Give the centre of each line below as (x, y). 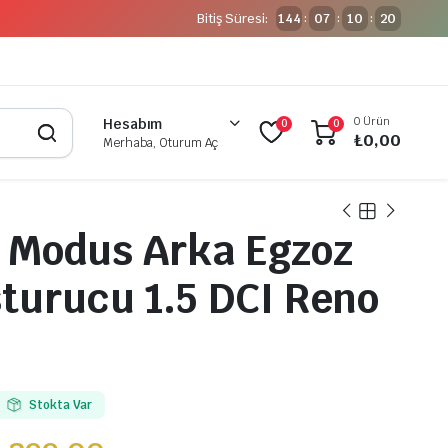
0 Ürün (372, 121)
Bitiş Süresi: (233, 18)
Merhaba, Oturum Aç (160, 142)
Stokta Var (60, 405)
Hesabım (132, 123)
